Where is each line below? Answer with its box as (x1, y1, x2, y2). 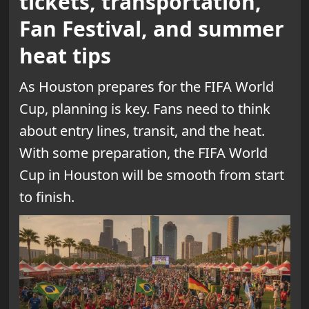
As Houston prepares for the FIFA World (19, 77, 274, 96)
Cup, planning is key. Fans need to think (19, 99, 270, 118)
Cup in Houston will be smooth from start (19, 165, 284, 184)
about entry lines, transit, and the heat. (19, 121, 265, 140)
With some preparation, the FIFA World (19, 143, 268, 162)
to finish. (19, 187, 74, 206)
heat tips (19, 41, 111, 70)
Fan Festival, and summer (19, 14, 284, 43)
